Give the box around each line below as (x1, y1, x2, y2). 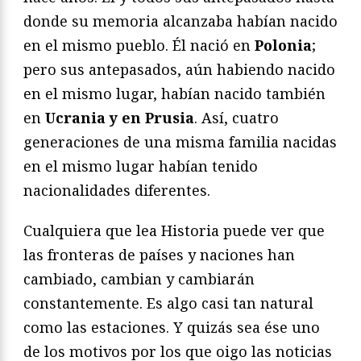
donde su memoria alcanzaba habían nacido (23, 11, 338, 31)
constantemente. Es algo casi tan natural (23, 293, 313, 313)
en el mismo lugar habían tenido (23, 156, 258, 176)
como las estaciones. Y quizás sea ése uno (23, 317, 320, 338)
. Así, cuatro (194, 108, 279, 128)
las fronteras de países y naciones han (23, 245, 295, 265)
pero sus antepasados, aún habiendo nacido (23, 60, 335, 80)
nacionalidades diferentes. (23, 180, 210, 201)
